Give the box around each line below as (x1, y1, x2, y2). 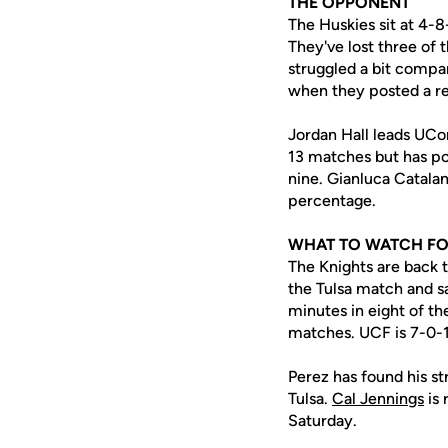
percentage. (288, 191, 376, 210)
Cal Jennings (332, 389, 424, 408)
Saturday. (288, 411, 357, 430)
